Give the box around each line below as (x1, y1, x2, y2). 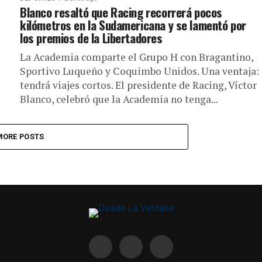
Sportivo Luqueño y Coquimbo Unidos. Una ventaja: (20, 64, 259, 78)
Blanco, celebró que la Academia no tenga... (20, 92, 218, 106)
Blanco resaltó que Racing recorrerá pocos (20, 3, 222, 21)
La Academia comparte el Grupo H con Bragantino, (20, 50, 253, 64)
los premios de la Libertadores (20, 29, 163, 47)
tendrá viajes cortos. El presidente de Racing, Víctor (20, 78, 257, 92)
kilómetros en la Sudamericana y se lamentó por (20, 16, 246, 34)
